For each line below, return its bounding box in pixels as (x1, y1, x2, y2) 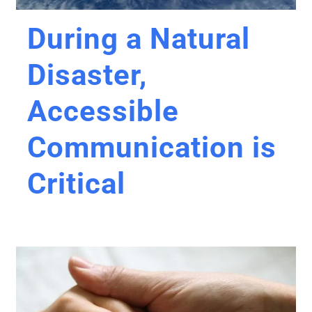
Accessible (27, 94, 179, 128)
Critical (27, 166, 125, 201)
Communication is (27, 130, 276, 164)
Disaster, (27, 58, 147, 92)
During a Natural (27, 22, 250, 56)
